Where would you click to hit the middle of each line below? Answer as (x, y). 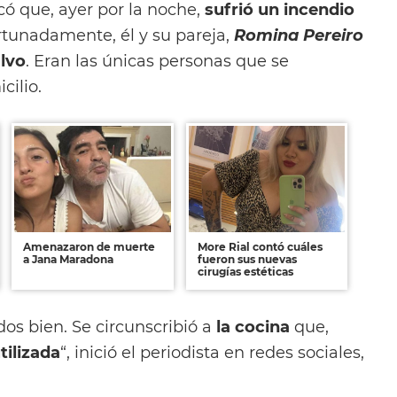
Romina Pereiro (299, 35)
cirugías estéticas (245, 271)
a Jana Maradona (69, 259)
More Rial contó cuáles (260, 246)
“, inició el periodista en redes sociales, (212, 352)
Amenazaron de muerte (90, 246)
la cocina (253, 326)
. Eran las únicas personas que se (157, 60)
